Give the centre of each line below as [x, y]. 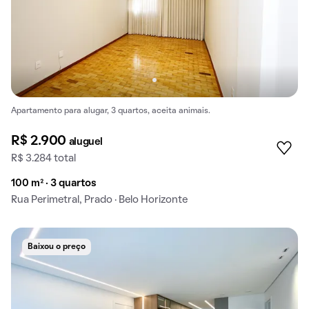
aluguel [86, 142]
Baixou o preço [57, 247]
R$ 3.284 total [43, 158]
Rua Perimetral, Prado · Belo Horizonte [99, 200]
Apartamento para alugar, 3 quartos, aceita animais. [111, 111]
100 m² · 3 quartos [54, 183]
